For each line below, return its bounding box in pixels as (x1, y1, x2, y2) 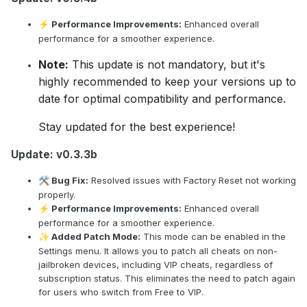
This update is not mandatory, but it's (72, 58, 265, 72)
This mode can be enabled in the (143, 231, 286, 243)
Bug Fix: (49, 175, 88, 186)
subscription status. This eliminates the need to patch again (38, 273, 295, 284)
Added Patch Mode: (49, 231, 140, 243)
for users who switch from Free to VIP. (38, 286, 204, 298)
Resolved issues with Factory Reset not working (91, 175, 296, 186)
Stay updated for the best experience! (38, 120, 235, 134)
